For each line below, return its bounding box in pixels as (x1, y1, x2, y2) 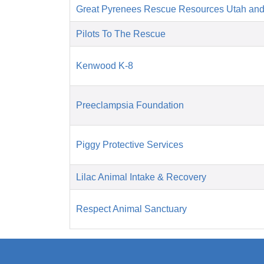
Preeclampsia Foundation (76, 100, 184, 111)
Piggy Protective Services (76, 140, 183, 150)
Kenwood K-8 (76, 61, 133, 71)
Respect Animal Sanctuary (76, 204, 187, 214)
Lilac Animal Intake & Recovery (76, 172, 206, 183)
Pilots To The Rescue (76, 29, 166, 39)
